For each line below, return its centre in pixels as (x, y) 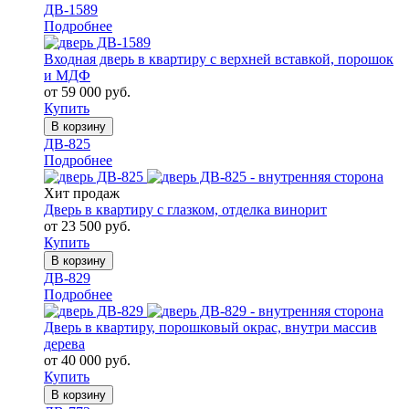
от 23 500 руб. (87, 226)
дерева (64, 344)
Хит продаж (82, 194)
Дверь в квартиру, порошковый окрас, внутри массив (210, 328)
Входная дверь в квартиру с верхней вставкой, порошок (219, 59)
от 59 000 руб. (87, 92)
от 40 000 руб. (87, 361)
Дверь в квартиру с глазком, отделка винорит (185, 210)
